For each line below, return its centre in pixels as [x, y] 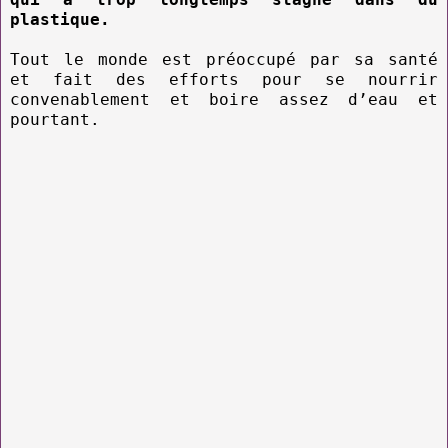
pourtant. [55, 119]
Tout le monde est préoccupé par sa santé [224, 59]
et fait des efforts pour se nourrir [224, 79]
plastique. [60, 19]
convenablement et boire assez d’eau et [224, 99]
